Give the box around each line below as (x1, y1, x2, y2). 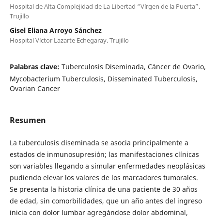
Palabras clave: (9, 62, 62, 71)
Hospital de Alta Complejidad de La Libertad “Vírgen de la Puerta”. (9, 1, 200, 11)
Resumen (9, 114, 46, 125)
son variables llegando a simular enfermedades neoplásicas (9, 161, 205, 170)
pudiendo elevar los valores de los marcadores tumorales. (9, 172, 198, 182)
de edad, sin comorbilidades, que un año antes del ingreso (9, 196, 202, 205)
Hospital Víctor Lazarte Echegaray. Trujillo (9, 35, 129, 45)
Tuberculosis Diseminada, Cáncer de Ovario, (61, 62, 206, 71)
